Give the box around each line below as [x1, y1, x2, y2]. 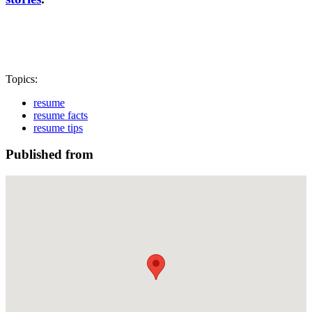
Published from [6, 147, 93, 162]
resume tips [33, 121, 83, 134]
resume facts [33, 109, 88, 121]
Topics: [6, 72, 38, 85]
